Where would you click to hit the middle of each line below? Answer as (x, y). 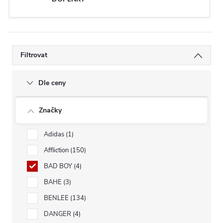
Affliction (57, 150)
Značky (50, 110)
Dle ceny (52, 83)
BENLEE (57, 198)
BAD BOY (59, 166)
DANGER (58, 214)
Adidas (55, 134)
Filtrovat (34, 55)
